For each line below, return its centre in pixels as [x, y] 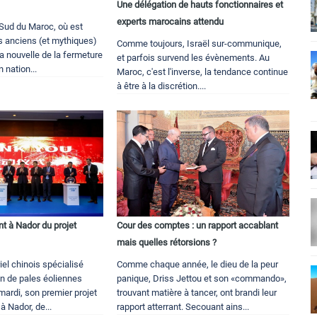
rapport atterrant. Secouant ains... [183, 307]
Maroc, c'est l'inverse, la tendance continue [203, 72]
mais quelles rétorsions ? [167, 243]
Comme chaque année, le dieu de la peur [198, 265]
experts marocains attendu [171, 22]
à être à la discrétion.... [162, 86]
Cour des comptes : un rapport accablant [198, 226]
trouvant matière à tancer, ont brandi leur [197, 293]
